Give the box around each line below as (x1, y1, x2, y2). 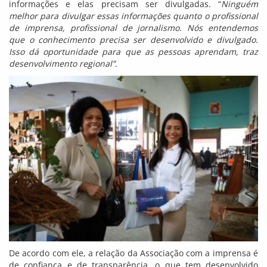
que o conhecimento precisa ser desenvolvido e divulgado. (9, 33, 258, 45)
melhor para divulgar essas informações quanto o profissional (9, 10, 258, 21)
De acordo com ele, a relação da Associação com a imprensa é (9, 247, 258, 259)
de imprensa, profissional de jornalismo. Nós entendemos (9, 21, 258, 33)
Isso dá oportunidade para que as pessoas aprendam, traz (9, 45, 258, 57)
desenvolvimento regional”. (9, 57, 117, 69)
